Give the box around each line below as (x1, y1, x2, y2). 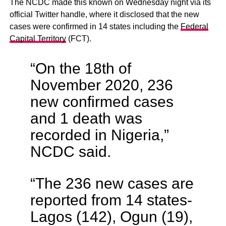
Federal (180, 22, 208, 31)
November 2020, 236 (30, 76, 173, 93)
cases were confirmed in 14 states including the (9, 22, 181, 31)
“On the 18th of (30, 59, 131, 77)
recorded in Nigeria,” (30, 126, 169, 143)
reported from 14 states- (30, 191, 192, 208)
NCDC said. (30, 142, 111, 160)
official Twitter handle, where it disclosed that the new (9, 10, 199, 19)
